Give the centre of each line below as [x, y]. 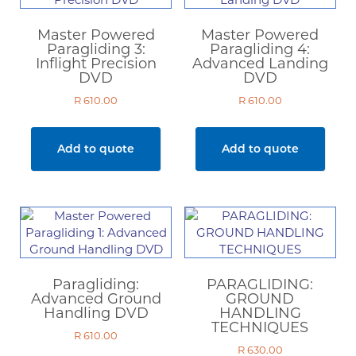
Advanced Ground [96, 298]
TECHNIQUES [260, 327]
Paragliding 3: [96, 50]
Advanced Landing [260, 64]
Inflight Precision [96, 64]
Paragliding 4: [260, 50]
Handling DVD [96, 313]
